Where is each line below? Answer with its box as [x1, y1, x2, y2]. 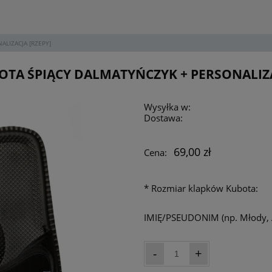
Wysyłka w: [143, 100, 191, 113]
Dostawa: [143, 111, 183, 124]
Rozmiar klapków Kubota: [148, 182, 258, 195]
